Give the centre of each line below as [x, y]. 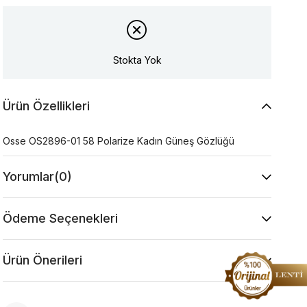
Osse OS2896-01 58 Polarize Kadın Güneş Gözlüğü [119, 141]
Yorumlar [29, 177]
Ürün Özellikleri [47, 106]
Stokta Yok [137, 60]
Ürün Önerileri [43, 260]
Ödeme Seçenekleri [61, 219]
